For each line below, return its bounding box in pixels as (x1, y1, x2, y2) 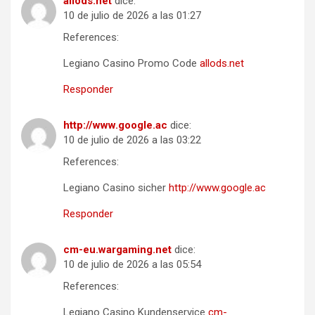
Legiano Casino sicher (63, 181, 169, 194)
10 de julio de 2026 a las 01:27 (63, 8, 201, 22)
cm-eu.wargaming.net (63, 243, 172, 256)
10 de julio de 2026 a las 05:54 (63, 257, 201, 271)
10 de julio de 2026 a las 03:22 (63, 133, 201, 146)
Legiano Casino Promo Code (63, 56, 200, 70)
